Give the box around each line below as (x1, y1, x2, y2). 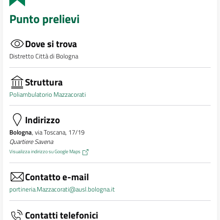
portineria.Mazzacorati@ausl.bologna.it (9, 184, 115, 194)
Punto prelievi (9, 10, 80, 28)
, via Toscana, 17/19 (31, 127, 84, 137)
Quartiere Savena (9, 137, 53, 147)
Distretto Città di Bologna (9, 51, 78, 61)
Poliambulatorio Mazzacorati (9, 89, 86, 99)
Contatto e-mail (25, 169, 89, 184)
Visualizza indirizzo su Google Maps (9, 147, 81, 156)
